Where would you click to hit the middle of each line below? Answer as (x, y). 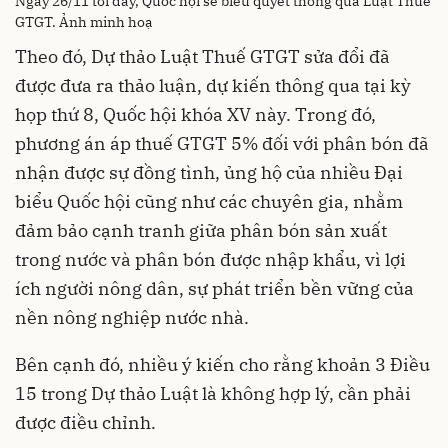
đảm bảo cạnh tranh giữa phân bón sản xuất (201, 231)
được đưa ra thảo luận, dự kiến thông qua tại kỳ (213, 86)
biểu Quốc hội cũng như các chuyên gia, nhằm (209, 202)
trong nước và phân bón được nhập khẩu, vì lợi (210, 260)
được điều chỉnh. (85, 423)
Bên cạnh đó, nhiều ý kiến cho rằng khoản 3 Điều (222, 365)
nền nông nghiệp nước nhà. (132, 318)
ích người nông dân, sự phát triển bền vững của (214, 289)
